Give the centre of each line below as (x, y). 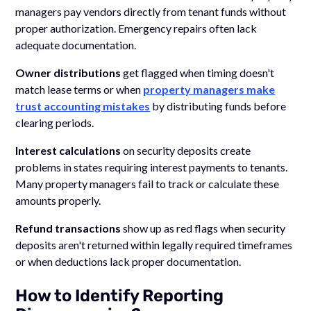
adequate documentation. (76, 44)
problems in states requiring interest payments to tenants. (152, 167)
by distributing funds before (218, 106)
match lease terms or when (79, 89)
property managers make (209, 89)
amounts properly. (58, 200)
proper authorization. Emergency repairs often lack (136, 28)
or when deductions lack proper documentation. (128, 261)
